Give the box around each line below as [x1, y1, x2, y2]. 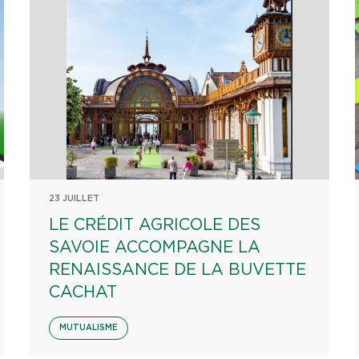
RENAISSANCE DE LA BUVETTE [49, 262, 307, 278]
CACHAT [49, 284, 118, 301]
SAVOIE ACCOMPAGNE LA [49, 240, 261, 256]
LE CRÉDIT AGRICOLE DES [49, 217, 261, 233]
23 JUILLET [49, 194, 100, 203]
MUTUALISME [59, 324, 119, 332]
